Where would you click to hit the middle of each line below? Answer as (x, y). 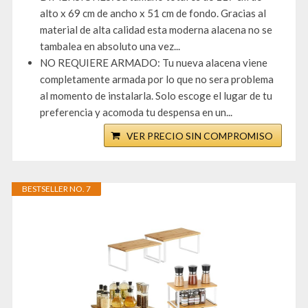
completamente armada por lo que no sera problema (157, 79)
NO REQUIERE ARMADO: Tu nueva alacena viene (154, 63)
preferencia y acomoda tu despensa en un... (136, 112)
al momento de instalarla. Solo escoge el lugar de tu (156, 96)
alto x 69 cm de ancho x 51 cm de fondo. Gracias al (153, 13)
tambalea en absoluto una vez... (110, 46)
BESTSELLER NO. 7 (56, 189)
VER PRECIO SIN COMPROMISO (200, 136)
